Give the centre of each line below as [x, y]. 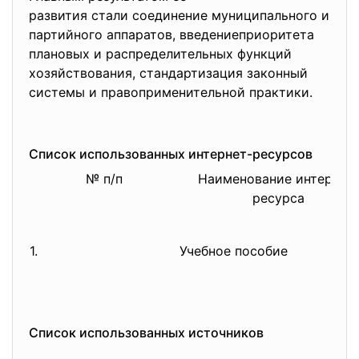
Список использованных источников [146, 333]
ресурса [278, 198]
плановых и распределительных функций [160, 54]
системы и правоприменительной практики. [171, 92]
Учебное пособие [236, 251]
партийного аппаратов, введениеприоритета [171, 34]
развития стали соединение [120, 15]
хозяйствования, [84, 73]
